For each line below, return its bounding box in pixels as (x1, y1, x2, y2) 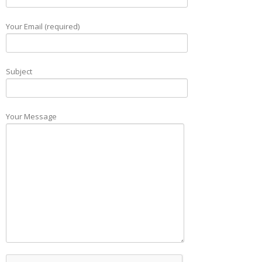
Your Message (6, 111, 57, 122)
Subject (6, 65, 32, 77)
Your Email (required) (6, 20, 80, 32)
